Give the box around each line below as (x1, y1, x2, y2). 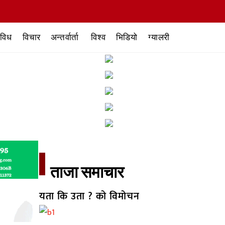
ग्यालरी (148, 31, 170, 43)
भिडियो (116, 31, 138, 43)
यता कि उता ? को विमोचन (39, 188, 140, 205)
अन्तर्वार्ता (50, 31, 79, 43)
